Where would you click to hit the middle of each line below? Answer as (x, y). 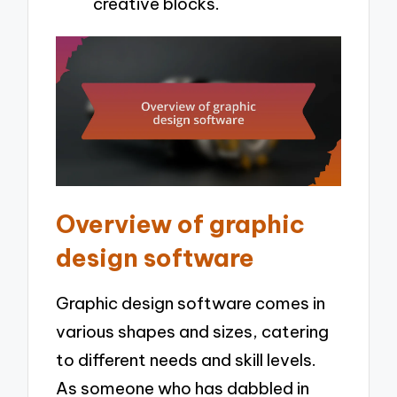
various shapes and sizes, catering (193, 331)
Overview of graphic (181, 224)
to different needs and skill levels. (187, 359)
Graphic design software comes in (191, 303)
